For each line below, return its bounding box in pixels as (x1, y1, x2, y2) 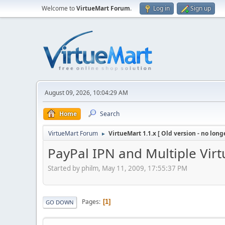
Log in (153, 4, 170, 13)
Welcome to (42, 4, 76, 13)
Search (100, 109, 120, 118)
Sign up (190, 4, 211, 13)
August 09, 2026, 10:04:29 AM (45, 88, 128, 97)
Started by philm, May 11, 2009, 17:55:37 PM (48, 163, 187, 173)
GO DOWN (46, 198, 74, 206)
